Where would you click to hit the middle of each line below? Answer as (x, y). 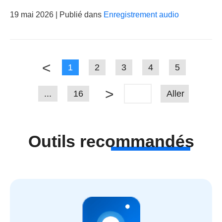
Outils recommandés (111, 141)
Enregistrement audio (141, 15)
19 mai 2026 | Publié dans (57, 15)
